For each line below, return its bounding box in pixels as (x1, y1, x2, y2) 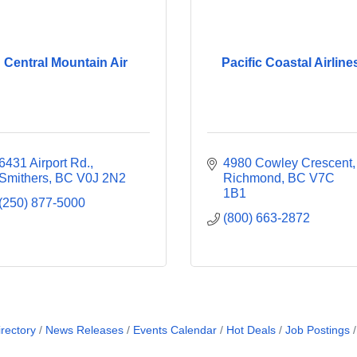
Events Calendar (133, 324, 217, 336)
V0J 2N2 (76, 171, 126, 185)
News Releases (45, 324, 124, 336)
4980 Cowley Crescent (223, 156, 352, 170)
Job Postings (285, 324, 350, 336)
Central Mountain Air (4, 56, 128, 69)
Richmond (223, 171, 281, 185)
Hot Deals (226, 324, 276, 336)
